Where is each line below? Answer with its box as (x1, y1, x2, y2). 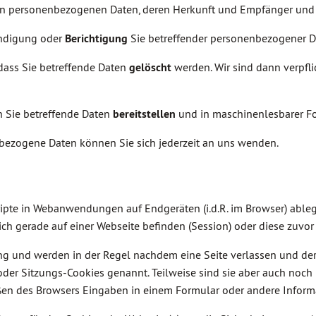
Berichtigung (65, 31, 128, 46)
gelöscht (129, 60, 171, 75)
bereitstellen (113, 107, 176, 121)
